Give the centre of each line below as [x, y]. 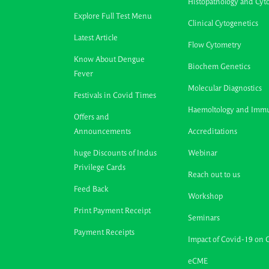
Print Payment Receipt [112, 211]
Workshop [205, 196]
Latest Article [96, 38]
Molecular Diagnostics [225, 88]
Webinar [203, 153]
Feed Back [91, 189]
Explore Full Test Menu [113, 16]
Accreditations [213, 131]
